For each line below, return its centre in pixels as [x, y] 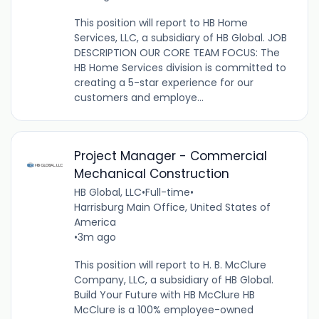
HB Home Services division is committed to [180, 67]
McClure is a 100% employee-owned [163, 309]
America [95, 222]
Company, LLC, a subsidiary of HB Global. [173, 279]
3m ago [96, 237]
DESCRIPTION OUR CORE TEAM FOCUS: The [177, 52]
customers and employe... [138, 97]
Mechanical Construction [151, 173]
